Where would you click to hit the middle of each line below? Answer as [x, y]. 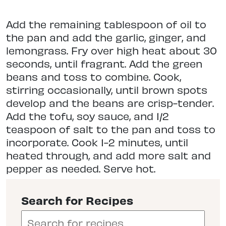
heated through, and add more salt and [108, 155]
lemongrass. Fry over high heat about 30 [111, 50]
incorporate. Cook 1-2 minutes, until [97, 142]
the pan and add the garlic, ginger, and [106, 37]
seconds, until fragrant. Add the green [104, 64]
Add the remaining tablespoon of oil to [106, 24]
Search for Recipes [77, 200]
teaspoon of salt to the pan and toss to [111, 129]
